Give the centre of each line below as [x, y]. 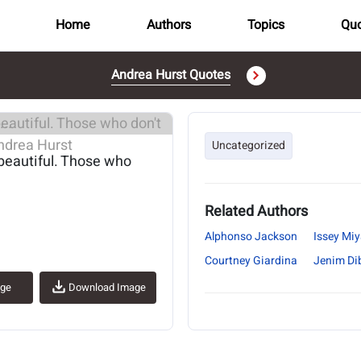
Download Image [108, 287]
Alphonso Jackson [251, 237]
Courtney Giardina [251, 261]
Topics [266, 25]
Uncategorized [249, 145]
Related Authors [256, 212]
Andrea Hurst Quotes [171, 75]
